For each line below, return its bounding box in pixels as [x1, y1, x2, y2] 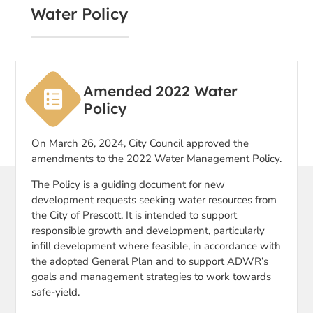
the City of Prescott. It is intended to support [31, 208, 237, 222]
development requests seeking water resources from [31, 192, 277, 207]
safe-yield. [31, 284, 80, 299]
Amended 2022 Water [83, 81, 238, 100]
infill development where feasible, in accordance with [31, 238, 281, 253]
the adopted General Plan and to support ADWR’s [31, 254, 268, 268]
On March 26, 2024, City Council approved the [31, 136, 249, 150]
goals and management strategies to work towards [31, 269, 271, 284]
